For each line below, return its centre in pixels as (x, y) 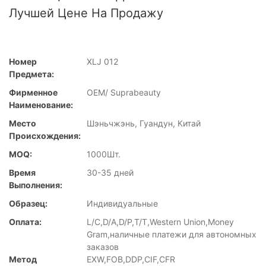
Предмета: (31, 74)
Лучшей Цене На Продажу (86, 13)
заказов (103, 247)
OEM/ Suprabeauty (124, 93)
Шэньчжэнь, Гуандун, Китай (144, 123)
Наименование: (41, 105)
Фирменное (33, 93)
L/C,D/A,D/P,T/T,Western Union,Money (160, 222)
